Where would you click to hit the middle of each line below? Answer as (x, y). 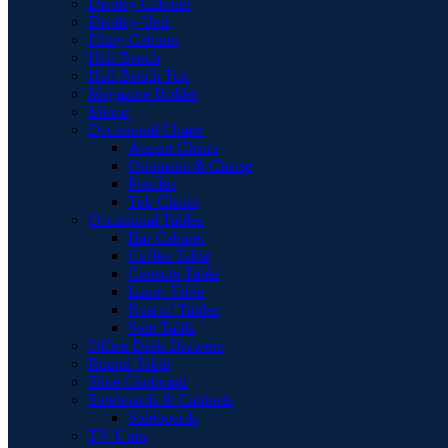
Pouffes (152, 183)
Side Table (161, 327)
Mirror (108, 111)
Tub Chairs (163, 201)
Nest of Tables (173, 309)
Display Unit (128, 21)
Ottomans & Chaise (190, 165)
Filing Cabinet (133, 39)
